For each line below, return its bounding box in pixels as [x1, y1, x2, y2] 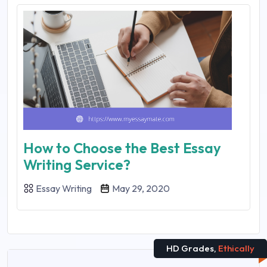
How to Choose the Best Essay [23, 139, 221, 157]
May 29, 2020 [110, 182, 170, 194]
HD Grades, [166, 243, 216, 254]
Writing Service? [23, 156, 131, 173]
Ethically [216, 243, 254, 254]
